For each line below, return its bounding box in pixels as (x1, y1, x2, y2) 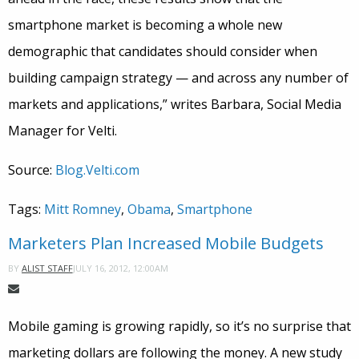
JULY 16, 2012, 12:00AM (73, 261, 168, 274)
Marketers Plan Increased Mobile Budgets (8, 232, 324, 255)
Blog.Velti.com (55, 161, 139, 179)
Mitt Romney (44, 200, 121, 219)
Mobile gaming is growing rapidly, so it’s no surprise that (8, 317, 351, 336)
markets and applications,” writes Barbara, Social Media (8, 95, 341, 114)
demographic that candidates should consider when (8, 42, 317, 61)
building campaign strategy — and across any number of (8, 69, 349, 87)
